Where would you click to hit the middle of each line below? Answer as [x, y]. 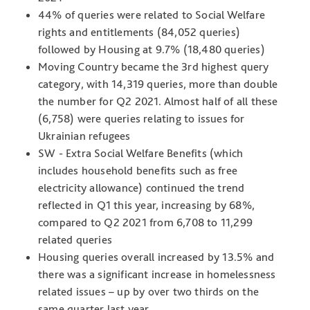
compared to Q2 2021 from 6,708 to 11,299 [146, 222]
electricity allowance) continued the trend [142, 188]
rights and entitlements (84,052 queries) [139, 32]
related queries [75, 240]
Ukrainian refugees [84, 136]
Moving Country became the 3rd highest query [154, 67]
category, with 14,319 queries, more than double [158, 84]
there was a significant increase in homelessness [157, 274]
